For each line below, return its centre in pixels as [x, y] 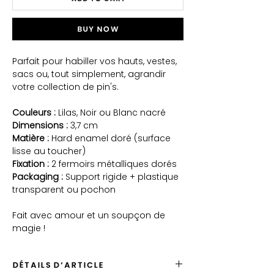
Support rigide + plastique [121, 177]
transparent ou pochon [64, 190]
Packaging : [38, 177]
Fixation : [31, 164]
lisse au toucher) [49, 151]
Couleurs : [34, 113]
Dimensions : [40, 126]
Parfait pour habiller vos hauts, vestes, [94, 61]
